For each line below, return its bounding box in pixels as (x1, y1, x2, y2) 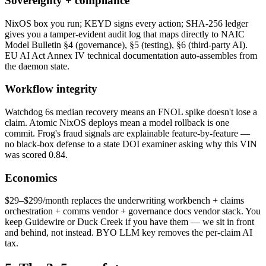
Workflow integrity (5, 83, 97, 96)
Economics (5, 171, 57, 184)
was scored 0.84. (5, 149, 68, 160)
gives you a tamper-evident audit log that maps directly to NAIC (5, 28, 245, 39)
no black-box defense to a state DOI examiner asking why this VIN (5, 138, 257, 149)
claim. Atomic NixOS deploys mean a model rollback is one (5, 117, 229, 128)
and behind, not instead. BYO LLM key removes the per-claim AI (5, 227, 252, 238)
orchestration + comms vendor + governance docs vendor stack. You (5, 206, 261, 217)
